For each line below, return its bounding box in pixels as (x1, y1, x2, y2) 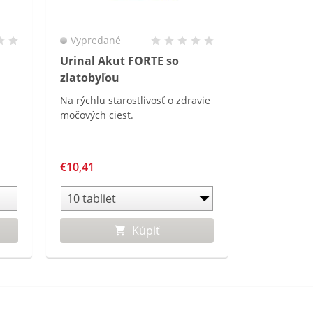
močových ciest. (60, 108, 133, 122)
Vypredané (71, 34, 121, 47)
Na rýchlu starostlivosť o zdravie (60, 94, 210, 107)
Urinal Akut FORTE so (60, 53, 179, 68)
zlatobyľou (60, 70, 119, 85)
